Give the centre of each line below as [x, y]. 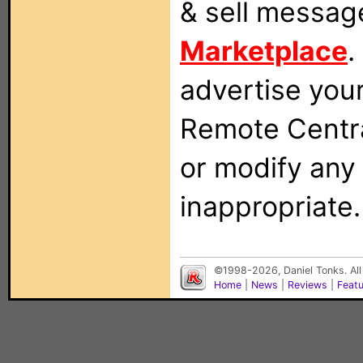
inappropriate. [270, 206]
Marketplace [264, 51]
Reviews [307, 285]
